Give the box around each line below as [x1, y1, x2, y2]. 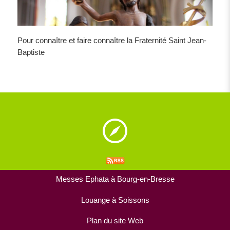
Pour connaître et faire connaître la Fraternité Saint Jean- [17, 36, 207, 45]
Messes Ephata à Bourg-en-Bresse [55, 175, 175, 183]
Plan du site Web [87, 217, 143, 225]
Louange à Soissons [81, 196, 149, 204]
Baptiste [17, 48, 45, 56]
